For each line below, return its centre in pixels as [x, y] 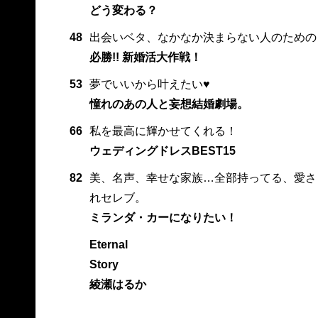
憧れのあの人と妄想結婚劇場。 [169, 104]
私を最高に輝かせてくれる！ [163, 131]
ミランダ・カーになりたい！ [163, 218]
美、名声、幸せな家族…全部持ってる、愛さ [203, 178]
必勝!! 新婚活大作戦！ [145, 57]
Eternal [108, 245]
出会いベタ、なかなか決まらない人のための [203, 38]
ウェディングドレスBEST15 [162, 151]
